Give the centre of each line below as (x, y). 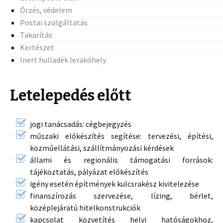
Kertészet (37, 48)
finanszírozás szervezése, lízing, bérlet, (121, 196)
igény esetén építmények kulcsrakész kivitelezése (114, 184)
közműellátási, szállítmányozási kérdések (102, 148)
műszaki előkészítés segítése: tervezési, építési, (121, 136)
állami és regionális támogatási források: (121, 160)
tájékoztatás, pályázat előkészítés (89, 172)
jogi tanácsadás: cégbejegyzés (81, 124)
